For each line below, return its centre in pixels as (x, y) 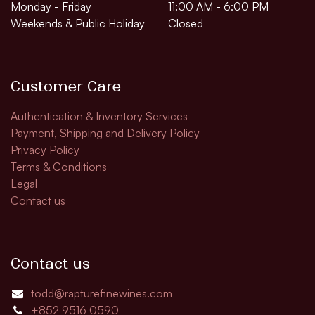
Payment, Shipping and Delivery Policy (105, 133)
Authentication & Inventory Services (99, 116)
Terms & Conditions (59, 166)
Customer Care (66, 86)
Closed (186, 23)
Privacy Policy (45, 149)
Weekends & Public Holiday (78, 23)
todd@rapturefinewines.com (101, 293)
